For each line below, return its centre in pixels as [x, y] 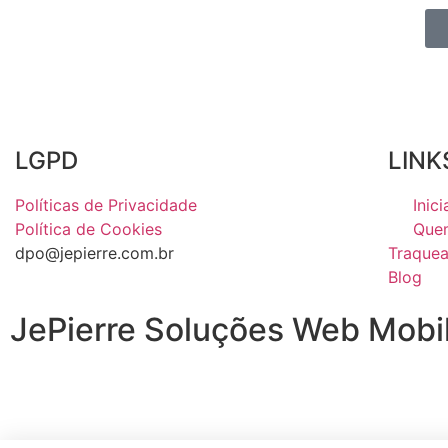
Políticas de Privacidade [106, 205]
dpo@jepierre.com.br [94, 253]
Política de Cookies [88, 229]
